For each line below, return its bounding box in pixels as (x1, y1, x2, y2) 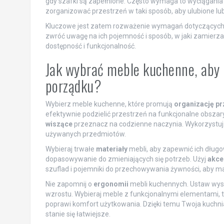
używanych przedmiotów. (45, 130, 126, 138)
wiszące (45, 120, 72, 128)
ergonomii (93, 180, 128, 188)
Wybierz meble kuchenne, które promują (45, 100, 174, 108)
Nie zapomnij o (45, 180, 93, 188)
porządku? (45, 74, 101, 97)
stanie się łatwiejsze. (45, 210, 110, 218)
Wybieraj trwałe (45, 145, 96, 153)
